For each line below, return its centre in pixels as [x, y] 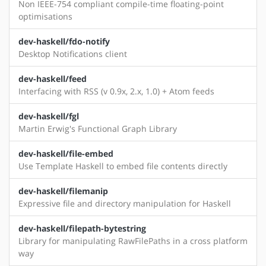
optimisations [45, 17]
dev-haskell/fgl [49, 116]
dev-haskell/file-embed [66, 154]
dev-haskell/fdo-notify [64, 42]
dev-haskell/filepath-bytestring [82, 229]
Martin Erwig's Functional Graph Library [98, 129]
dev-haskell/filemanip [63, 191]
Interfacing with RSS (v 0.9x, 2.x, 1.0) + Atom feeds [116, 91]
